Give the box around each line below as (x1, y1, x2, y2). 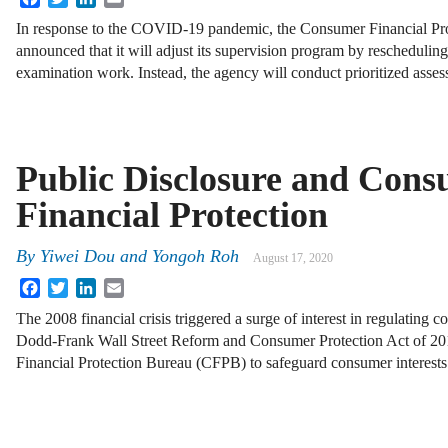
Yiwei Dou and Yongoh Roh (40, 246, 239, 267)
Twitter (68, 277, 113, 295)
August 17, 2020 (253, 251, 333, 266)
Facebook (40, 277, 102, 295)
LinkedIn (96, 277, 154, 295)
